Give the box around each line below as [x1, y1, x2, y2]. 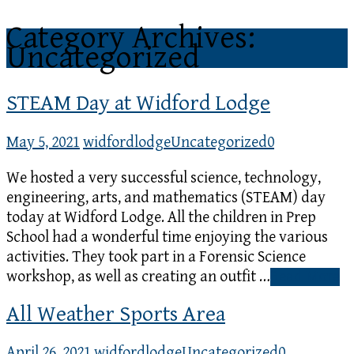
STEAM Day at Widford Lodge [6, 91, 270, 117]
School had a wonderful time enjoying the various [6, 228, 328, 247]
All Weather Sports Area [6, 301, 225, 327]
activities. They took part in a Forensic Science [6, 247, 306, 266]
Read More [270, 267, 340, 286]
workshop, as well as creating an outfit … [6, 267, 270, 286]
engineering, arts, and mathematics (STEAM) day [6, 188, 326, 207]
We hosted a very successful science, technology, [6, 168, 321, 187]
